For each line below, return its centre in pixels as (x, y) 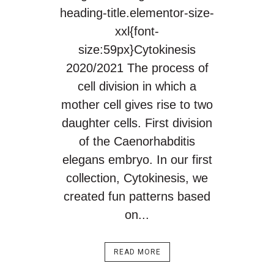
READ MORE (137, 252)
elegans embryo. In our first (137, 160)
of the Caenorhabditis (137, 141)
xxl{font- (137, 31)
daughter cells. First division (137, 123)
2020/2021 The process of (137, 68)
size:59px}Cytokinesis (137, 50)
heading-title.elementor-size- (137, 13)
